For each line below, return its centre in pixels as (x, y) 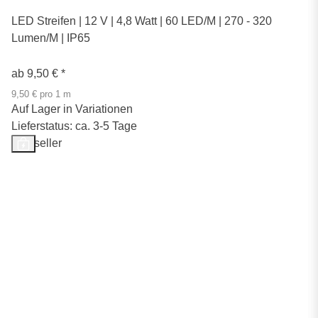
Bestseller (37, 143)
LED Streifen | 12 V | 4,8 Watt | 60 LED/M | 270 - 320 (142, 21)
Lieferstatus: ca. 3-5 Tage (74, 126)
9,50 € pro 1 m (41, 94)
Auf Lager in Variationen (72, 109)
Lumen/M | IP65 (51, 38)
